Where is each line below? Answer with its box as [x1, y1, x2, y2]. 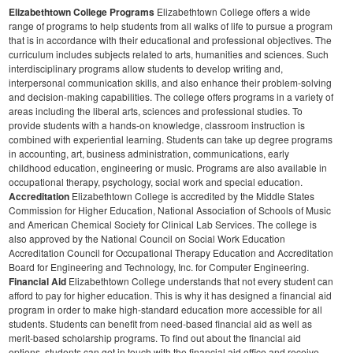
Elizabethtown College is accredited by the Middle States [69, 189, 314, 203]
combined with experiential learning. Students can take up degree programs [9, 132, 333, 147]
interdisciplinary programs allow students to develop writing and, [9, 61, 283, 76]
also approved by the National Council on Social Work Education [9, 232, 285, 246]
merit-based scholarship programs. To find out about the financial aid [9, 331, 301, 345]
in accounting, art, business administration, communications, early [9, 147, 289, 161]
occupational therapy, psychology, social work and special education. [9, 175, 303, 189]
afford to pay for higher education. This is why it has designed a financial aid [9, 288, 332, 303]
